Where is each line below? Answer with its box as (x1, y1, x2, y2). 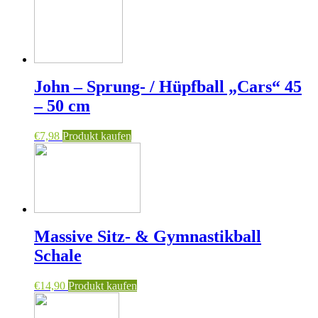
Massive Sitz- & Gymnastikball (34, 226, 261, 246)
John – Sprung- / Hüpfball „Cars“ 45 (34, 77, 302, 96)
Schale (34, 246, 82, 265)
